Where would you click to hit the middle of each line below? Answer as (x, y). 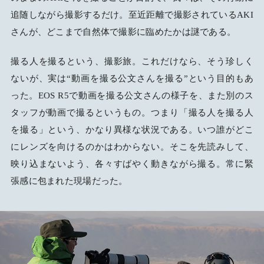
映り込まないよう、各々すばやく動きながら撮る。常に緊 (132, 164)
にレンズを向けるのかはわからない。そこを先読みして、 (132, 146)
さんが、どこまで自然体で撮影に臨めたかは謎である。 (123, 32)
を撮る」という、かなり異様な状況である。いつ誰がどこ (132, 129)
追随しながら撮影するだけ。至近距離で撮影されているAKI (132, 15)
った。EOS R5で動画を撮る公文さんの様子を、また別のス (132, 95)
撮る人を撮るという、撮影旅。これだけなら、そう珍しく (132, 61)
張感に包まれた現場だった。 (69, 181)
